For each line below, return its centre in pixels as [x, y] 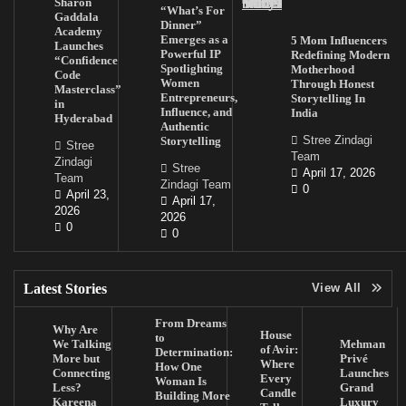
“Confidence [86, 60]
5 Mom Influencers [338, 40]
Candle [278, 392]
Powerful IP [191, 53]
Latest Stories [65, 288]
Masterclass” [87, 89]
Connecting [81, 372]
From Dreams [190, 323]
